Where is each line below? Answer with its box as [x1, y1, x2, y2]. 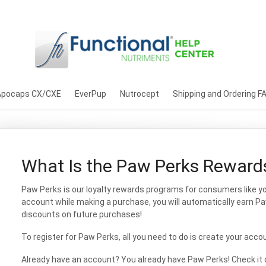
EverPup [75, 89, 106, 99]
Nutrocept [120, 89, 159, 99]
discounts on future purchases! [21, 210, 144, 219]
